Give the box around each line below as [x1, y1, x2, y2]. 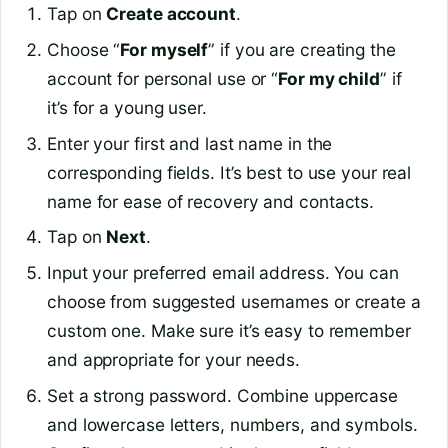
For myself [120, 38, 209, 60]
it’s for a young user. [47, 96, 207, 118]
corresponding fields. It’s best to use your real [47, 161, 412, 183]
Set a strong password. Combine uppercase [47, 385, 398, 407]
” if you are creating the [208, 38, 396, 60]
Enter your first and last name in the [47, 132, 333, 154]
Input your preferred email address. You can [47, 262, 399, 284]
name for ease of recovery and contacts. [47, 190, 375, 212]
